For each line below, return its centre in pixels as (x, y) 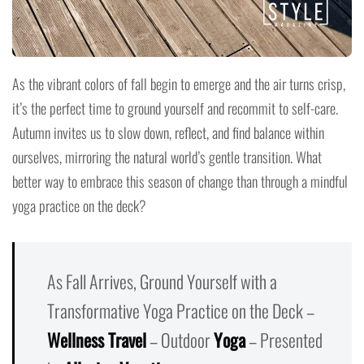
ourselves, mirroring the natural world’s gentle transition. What (167, 156)
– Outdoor (180, 339)
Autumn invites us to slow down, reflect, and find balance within (168, 132)
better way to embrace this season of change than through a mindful (180, 181)
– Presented (284, 339)
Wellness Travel (97, 339)
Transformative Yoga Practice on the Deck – (181, 310)
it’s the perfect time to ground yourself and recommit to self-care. (175, 108)
